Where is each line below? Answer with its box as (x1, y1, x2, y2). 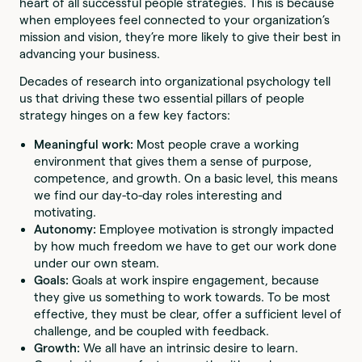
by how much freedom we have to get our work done (34, 238, 338, 253)
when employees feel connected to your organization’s (19, 13, 330, 27)
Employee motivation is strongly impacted (99, 221, 335, 236)
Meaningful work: (34, 137, 137, 151)
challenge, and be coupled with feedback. (34, 323, 270, 338)
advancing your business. (19, 47, 161, 61)
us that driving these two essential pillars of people (19, 90, 305, 105)
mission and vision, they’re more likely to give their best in (19, 30, 342, 44)
